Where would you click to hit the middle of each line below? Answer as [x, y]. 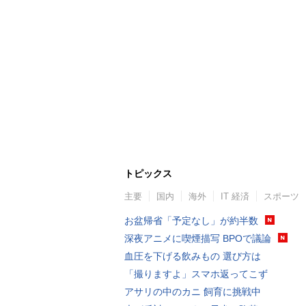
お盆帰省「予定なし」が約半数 [191, 220]
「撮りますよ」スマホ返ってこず [196, 274]
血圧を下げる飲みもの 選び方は [193, 256]
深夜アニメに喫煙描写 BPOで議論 [198, 238]
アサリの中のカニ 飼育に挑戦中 [193, 291]
